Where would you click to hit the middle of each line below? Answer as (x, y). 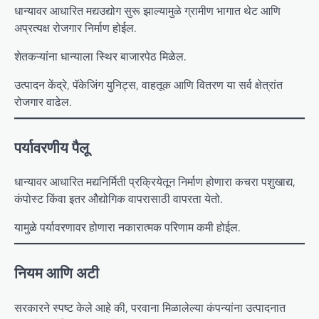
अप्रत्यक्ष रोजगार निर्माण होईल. (75, 27)
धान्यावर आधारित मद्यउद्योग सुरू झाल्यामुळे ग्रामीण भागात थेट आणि (147, 10)
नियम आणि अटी (57, 273)
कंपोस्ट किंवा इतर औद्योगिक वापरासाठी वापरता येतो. (118, 199)
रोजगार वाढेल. (43, 101)
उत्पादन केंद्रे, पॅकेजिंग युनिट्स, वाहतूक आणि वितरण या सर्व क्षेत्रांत (148, 84)
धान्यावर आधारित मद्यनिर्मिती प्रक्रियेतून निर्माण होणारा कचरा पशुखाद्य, (155, 182)
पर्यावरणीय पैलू (52, 147)
